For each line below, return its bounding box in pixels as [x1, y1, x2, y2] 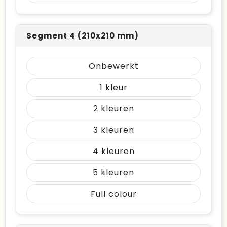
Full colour [90, 188, 137, 200]
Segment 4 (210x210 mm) [26, 30, 139, 41]
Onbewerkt [88, 60, 139, 72]
